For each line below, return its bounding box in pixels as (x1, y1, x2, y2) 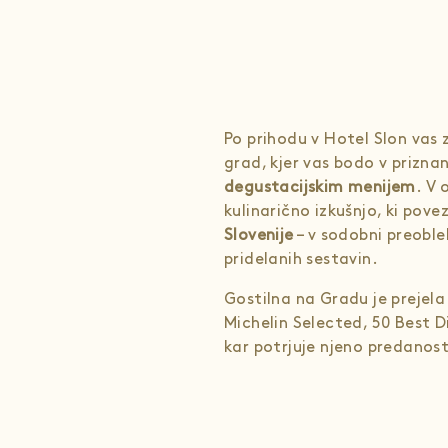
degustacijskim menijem (224, 180, 416, 195)
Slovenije (224, 228, 294, 243)
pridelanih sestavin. (224, 252, 378, 267)
